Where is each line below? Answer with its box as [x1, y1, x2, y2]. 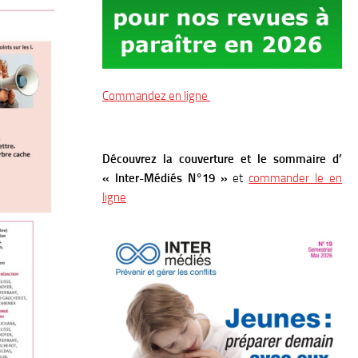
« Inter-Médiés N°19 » [102, 170, 233, 185]
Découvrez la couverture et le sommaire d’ [102, 151, 342, 166]
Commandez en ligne [102, 88, 210, 103]
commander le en [249, 170, 343, 185]
